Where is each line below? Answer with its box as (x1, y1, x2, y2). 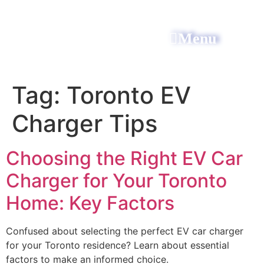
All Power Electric (45, 32, 132, 44)
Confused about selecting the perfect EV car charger (6, 225, 243, 237)
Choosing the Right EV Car (6, 147, 243, 170)
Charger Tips (12, 109, 157, 138)
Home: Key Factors (6, 192, 174, 214)
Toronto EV (67, 81, 191, 110)
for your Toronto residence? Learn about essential (6, 239, 229, 251)
